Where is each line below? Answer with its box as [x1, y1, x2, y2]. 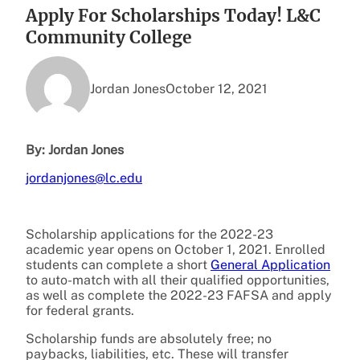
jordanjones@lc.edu [26, 170, 142, 186]
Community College [26, 27, 192, 49]
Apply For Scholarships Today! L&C [26, 5, 321, 27]
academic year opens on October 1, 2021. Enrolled [26, 242, 325, 258]
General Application [211, 257, 330, 273]
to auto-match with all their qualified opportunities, [26, 272, 329, 288]
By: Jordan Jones [26, 142, 124, 158]
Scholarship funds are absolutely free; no [26, 331, 272, 347]
